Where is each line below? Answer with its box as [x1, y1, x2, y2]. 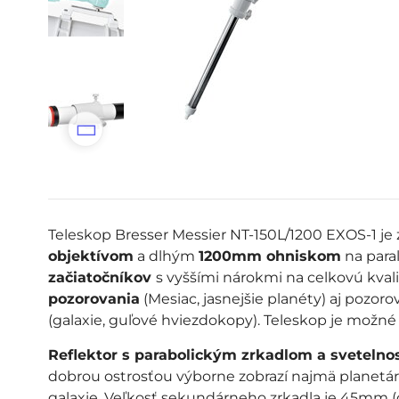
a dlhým [133, 248, 199, 265]
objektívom [47, 248, 134, 265]
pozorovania [47, 290, 140, 307]
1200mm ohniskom [198, 248, 341, 265]
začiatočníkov [47, 269, 156, 286]
